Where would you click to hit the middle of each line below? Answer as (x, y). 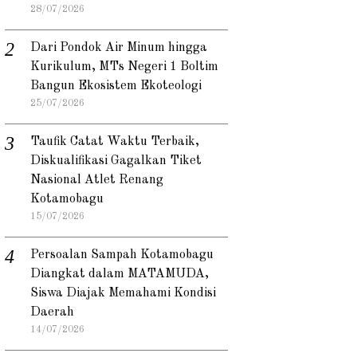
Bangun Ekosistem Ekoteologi (116, 86)
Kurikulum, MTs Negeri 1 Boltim (124, 67)
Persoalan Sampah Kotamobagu (122, 255)
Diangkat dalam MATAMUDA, (120, 274)
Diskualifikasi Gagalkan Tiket (116, 161)
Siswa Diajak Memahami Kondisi (123, 293)
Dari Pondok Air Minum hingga (119, 47)
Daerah (52, 312)
